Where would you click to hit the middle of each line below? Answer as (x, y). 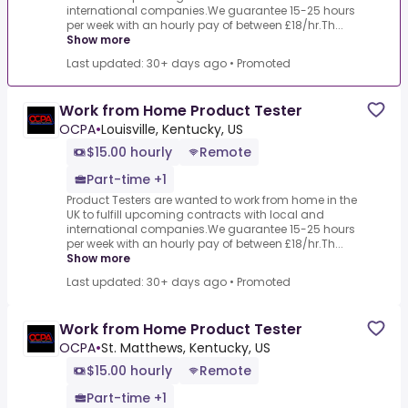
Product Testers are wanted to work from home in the (212, 200)
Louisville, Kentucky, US (172, 130)
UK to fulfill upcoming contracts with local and (195, 215)
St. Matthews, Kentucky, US (186, 348)
